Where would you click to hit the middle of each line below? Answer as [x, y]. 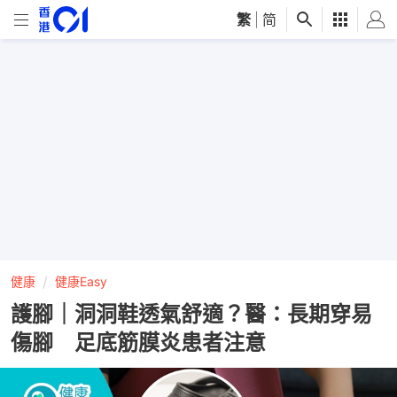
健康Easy [81, 281]
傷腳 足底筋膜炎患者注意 [138, 343]
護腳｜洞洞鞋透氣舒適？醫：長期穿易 [191, 314]
